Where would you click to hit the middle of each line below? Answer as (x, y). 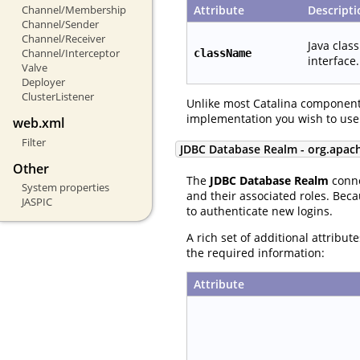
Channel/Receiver (63, 39)
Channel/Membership (74, 10)
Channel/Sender (60, 25)
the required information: (256, 252)
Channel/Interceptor (70, 53)
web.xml (39, 123)
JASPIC (37, 202)
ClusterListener (57, 97)
